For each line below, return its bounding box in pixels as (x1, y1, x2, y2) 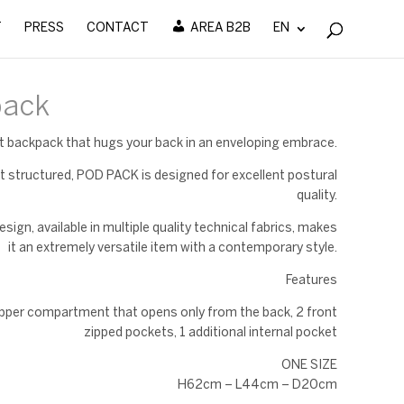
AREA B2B (189, 23, 251, 34)
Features (286, 274, 338, 287)
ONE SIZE (281, 359, 338, 372)
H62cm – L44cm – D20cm (178, 379, 338, 391)
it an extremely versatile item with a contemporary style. (8, 242, 338, 254)
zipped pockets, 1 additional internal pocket (84, 326, 338, 339)
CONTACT (86, 23, 149, 34)
